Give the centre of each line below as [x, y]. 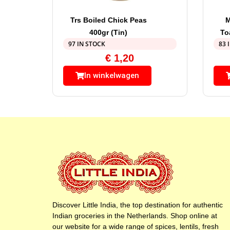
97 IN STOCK [87, 44]
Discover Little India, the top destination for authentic [138, 205]
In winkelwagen [112, 76]
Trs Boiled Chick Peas [108, 20]
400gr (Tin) [109, 33]
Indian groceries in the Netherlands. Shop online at [135, 216]
